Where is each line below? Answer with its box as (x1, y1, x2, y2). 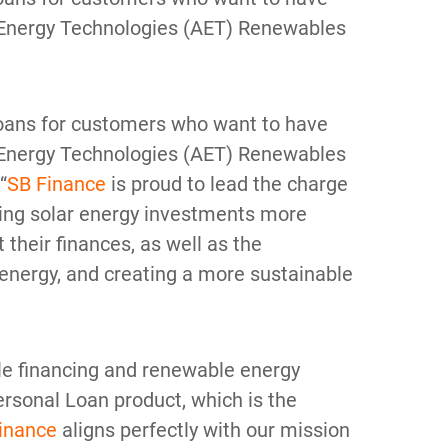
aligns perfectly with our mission (57, 418, 350, 443)
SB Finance (7, 172, 106, 197)
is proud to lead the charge (106, 172, 348, 197)
